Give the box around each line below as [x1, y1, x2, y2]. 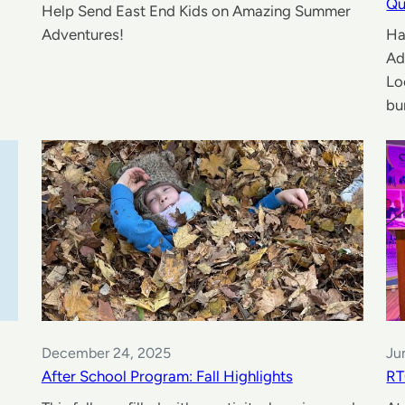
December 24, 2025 [41, 344, 171, 363]
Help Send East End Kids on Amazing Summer [41, 2, 351, 21]
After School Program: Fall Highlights [41, 367, 293, 386]
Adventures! [41, 25, 124, 44]
